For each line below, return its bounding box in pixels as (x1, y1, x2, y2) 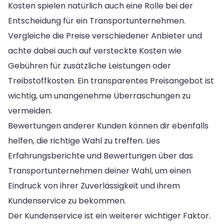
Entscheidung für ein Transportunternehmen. (8, 15, 185, 27)
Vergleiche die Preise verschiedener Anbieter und (8, 30, 202, 42)
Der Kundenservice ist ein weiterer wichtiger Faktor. (8, 210, 210, 222)
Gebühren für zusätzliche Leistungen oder (8, 60, 171, 72)
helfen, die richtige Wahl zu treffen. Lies (8, 135, 160, 147)
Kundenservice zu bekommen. (8, 195, 126, 207)
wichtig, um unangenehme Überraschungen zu (8, 90, 190, 102)
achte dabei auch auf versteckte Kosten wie (8, 45, 181, 57)
